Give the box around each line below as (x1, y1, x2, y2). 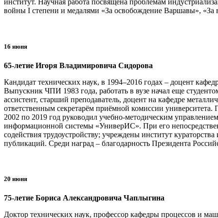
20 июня (4, 175, 27, 182)
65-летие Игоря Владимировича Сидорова (4, 61, 153, 70)
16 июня (4, 42, 27, 50)
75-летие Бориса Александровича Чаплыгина (4, 194, 164, 202)
